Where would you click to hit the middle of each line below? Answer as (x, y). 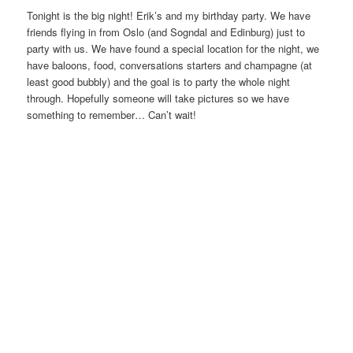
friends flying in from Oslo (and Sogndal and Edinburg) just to (166, 32)
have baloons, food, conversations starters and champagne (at (170, 65)
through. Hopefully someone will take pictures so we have (158, 98)
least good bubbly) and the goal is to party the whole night (159, 82)
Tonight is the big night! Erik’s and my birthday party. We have (169, 16)
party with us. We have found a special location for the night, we (173, 49)
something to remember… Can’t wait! (112, 115)
